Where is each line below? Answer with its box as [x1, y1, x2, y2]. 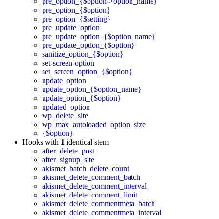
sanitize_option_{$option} [42, 50, 124, 59]
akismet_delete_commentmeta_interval [42, 208, 161, 217]
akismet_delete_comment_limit [42, 191, 137, 199]
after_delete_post [42, 147, 94, 155]
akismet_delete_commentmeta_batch [42, 199, 155, 208]
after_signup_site [42, 155, 94, 164]
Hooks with [22, 138, 61, 147]
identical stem [65, 138, 109, 147]
